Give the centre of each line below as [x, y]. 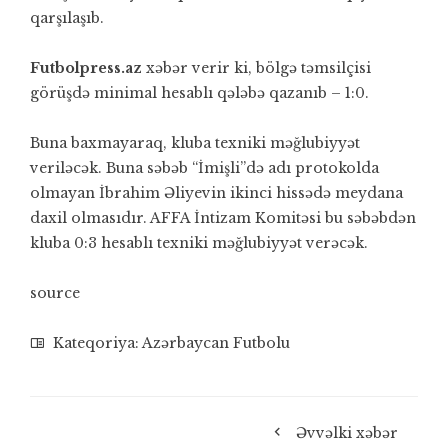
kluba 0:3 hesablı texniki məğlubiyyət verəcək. [199, 243]
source [55, 293]
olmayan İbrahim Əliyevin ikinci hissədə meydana [216, 193]
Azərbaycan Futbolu [216, 343]
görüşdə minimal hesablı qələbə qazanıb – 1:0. [199, 93]
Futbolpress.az [86, 68]
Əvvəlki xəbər [347, 433]
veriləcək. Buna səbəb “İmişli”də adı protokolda [204, 168]
